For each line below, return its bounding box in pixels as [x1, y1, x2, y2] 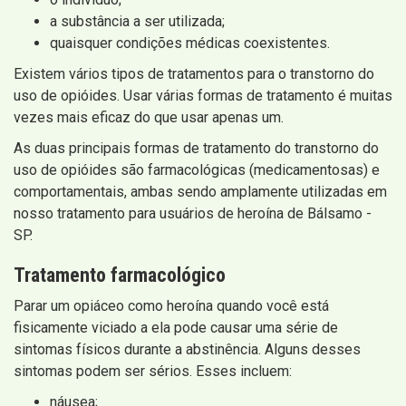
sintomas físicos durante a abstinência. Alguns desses [14, 341, 361, 359]
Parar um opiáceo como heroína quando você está [14, 297, 329, 315]
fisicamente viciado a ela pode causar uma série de [14, 319, 338, 337]
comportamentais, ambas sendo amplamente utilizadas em [14, 183, 387, 201]
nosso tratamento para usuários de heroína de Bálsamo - [14, 205, 372, 223]
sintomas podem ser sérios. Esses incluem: [14, 362, 292, 381]
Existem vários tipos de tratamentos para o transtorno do [14, 65, 374, 83]
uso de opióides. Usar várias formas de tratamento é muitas [14, 87, 392, 105]
